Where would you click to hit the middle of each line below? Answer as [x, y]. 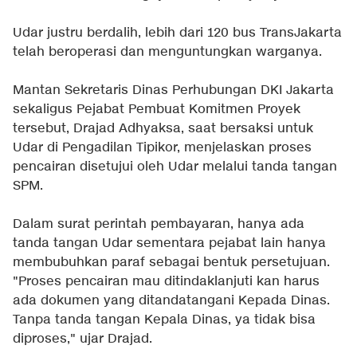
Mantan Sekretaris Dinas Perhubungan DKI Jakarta [173, 91]
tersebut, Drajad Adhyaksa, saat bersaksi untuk [163, 129]
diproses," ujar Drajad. [82, 339]
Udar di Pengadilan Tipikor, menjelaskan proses [162, 148]
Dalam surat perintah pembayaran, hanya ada [159, 225]
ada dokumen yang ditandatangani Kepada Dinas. [171, 301]
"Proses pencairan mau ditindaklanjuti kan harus [166, 282]
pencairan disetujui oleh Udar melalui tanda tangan [175, 167]
